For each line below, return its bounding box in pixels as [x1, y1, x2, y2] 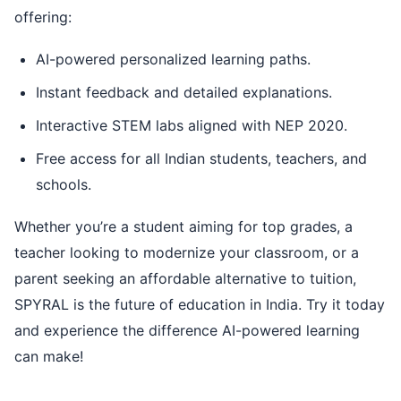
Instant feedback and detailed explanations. [36, 82, 332, 101]
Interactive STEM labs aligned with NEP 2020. [36, 115, 347, 134]
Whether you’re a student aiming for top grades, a [14, 217, 353, 235]
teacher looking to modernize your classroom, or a [14, 243, 359, 261]
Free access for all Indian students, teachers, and [36, 149, 367, 167]
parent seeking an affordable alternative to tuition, [14, 269, 356, 287]
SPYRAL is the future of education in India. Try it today [14, 294, 385, 313]
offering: [14, 8, 72, 27]
